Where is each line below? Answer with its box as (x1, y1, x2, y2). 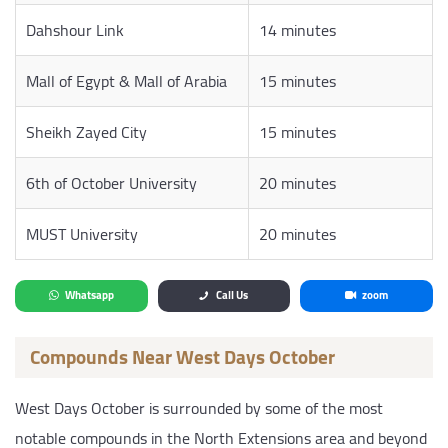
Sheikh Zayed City (26, 117, 147, 148)
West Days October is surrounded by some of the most (15, 393, 383, 424)
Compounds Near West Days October (30, 339, 335, 376)
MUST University (26, 219, 138, 250)
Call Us (215, 284, 248, 306)
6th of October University (26, 168, 197, 199)
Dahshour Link (26, 15, 124, 46)
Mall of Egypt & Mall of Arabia (26, 66, 227, 97)
